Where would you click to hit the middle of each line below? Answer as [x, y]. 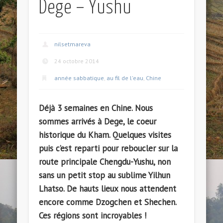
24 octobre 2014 [77, 61]
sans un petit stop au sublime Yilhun [105, 175]
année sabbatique [79, 78]
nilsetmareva [73, 44]
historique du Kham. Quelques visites [105, 135]
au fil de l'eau [125, 78]
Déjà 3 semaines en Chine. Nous [96, 108]
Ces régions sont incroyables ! [93, 215]
